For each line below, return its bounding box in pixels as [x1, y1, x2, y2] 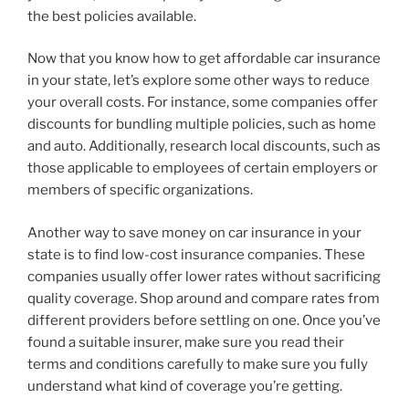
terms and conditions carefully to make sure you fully [27, 355, 368, 372]
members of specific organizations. [27, 182, 253, 199]
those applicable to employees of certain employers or [27, 160, 378, 177]
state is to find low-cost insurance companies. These [27, 246, 365, 263]
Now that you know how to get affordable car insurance [27, 50, 381, 68]
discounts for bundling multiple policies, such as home [27, 116, 376, 133]
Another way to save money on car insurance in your [27, 224, 362, 241]
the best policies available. [27, 7, 196, 25]
